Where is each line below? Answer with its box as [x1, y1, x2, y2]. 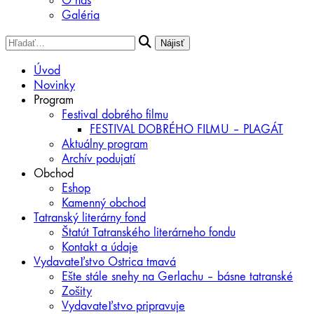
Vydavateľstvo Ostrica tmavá [34, 254, 176, 269]
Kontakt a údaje [62, 240, 138, 254]
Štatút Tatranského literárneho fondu [62, 225, 235, 240]
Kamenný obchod [62, 196, 146, 210]
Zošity [62, 284, 92, 299]
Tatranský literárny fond [34, 210, 146, 225]
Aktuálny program [62, 137, 148, 151]
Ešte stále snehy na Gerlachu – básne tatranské [62, 269, 293, 284]
